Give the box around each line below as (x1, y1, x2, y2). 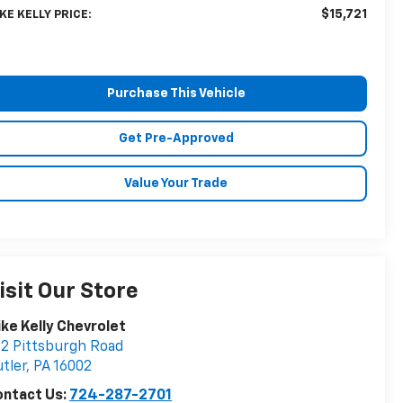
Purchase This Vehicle (106, 86, 246, 100)
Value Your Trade (124, 176, 228, 190)
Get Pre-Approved (118, 131, 234, 145)
